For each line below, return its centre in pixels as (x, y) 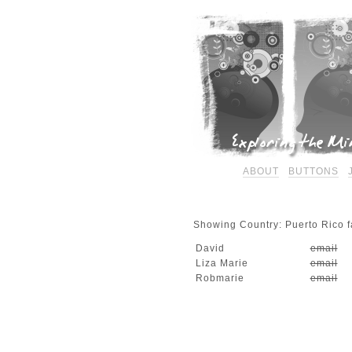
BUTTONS (313, 171)
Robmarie (220, 279)
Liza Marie (222, 264)
